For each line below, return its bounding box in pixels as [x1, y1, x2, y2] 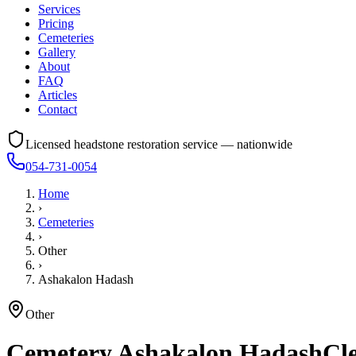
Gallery [38, 45, 75, 59]
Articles [38, 88, 77, 102]
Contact [38, 103, 77, 116]
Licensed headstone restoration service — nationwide [25, 137, 292, 151]
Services [38, 2, 80, 16]
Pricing [38, 17, 74, 30]
